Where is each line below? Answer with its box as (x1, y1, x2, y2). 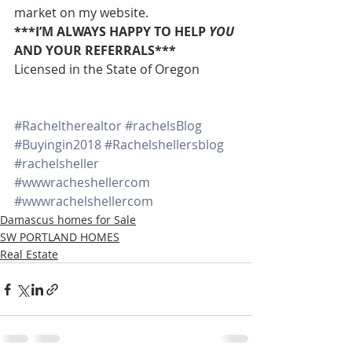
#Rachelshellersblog (104, 136, 224, 154)
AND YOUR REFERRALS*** (14, 42, 176, 60)
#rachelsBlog (125, 117, 202, 135)
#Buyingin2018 (14, 136, 101, 154)
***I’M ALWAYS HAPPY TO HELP (14, 23, 209, 41)
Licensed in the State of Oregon (14, 60, 200, 79)
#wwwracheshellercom (14, 174, 150, 192)
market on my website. (14, 4, 148, 22)
